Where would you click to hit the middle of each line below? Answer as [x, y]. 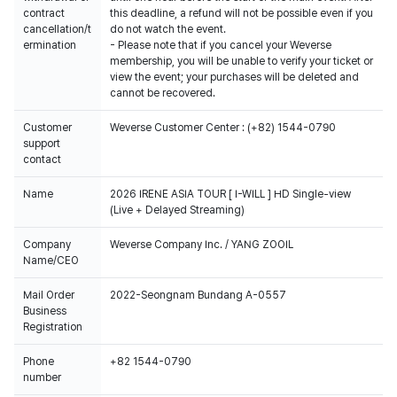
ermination [50, 45]
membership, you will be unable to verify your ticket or [241, 61]
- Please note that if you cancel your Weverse [221, 45]
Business [45, 311]
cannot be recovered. [163, 93]
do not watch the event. [168, 29]
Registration [53, 327]
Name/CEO [51, 261]
